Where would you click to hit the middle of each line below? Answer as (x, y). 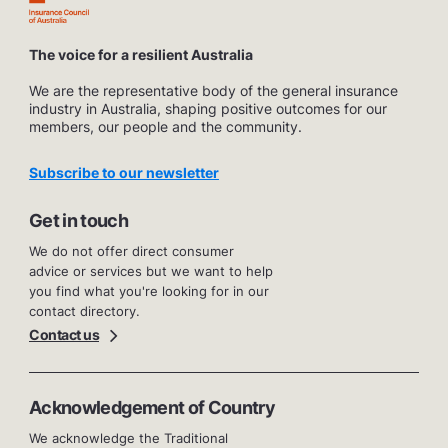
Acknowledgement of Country (152, 408)
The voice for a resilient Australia (141, 55)
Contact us (64, 335)
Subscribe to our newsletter (124, 173)
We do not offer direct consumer (131, 251)
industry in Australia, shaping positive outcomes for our (208, 109)
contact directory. (84, 311)
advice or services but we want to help (151, 271)
